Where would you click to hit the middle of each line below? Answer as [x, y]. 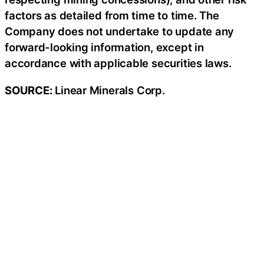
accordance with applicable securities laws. [118, 63]
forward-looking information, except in [104, 47]
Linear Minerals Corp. [110, 90]
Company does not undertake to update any [120, 31]
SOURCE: [30, 90]
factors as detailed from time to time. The [112, 15]
